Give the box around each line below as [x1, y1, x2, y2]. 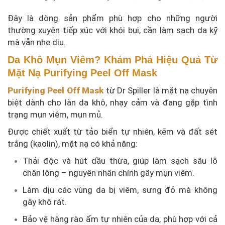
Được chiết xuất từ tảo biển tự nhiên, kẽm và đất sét [8, 127, 217, 137]
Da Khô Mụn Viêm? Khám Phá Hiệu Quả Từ [8, 54, 217, 66]
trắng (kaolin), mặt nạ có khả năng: [8, 139, 138, 149]
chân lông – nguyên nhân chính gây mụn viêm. [23, 168, 194, 178]
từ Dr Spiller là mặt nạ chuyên [103, 85, 218, 96]
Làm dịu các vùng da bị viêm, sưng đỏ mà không [23, 185, 217, 195]
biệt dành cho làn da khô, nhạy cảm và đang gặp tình [8, 97, 217, 108]
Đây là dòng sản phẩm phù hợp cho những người [8, 13, 217, 24]
